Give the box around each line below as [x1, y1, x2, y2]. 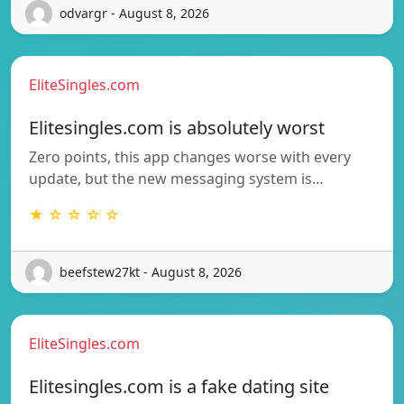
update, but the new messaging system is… [29, 168, 324, 188]
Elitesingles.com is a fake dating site [29, 373, 329, 399]
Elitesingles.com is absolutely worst [29, 115, 325, 140]
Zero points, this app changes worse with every [29, 146, 351, 167]
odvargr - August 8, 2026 [60, 5, 209, 23]
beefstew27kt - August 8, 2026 [60, 263, 242, 281]
